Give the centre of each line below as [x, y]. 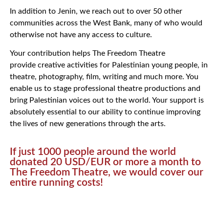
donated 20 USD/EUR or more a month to [105, 162]
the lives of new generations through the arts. [88, 124]
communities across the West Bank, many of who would [106, 23]
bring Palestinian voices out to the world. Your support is [107, 100]
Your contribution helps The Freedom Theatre [88, 54]
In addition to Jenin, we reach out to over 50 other [96, 11]
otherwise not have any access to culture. [81, 34]
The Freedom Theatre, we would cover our [107, 172]
